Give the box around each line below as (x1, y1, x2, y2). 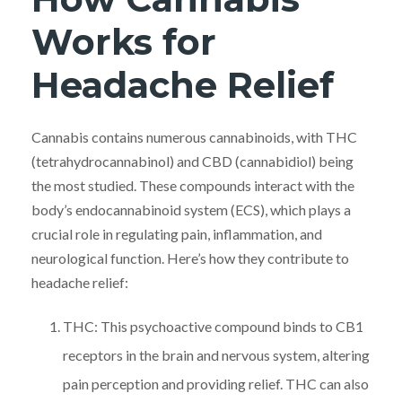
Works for (31, 19, 216, 64)
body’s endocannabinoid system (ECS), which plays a (31, 200, 351, 218)
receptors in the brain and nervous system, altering (63, 345, 370, 363)
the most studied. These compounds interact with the (31, 176, 354, 194)
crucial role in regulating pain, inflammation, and (31, 224, 322, 242)
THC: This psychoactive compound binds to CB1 (63, 317, 363, 335)
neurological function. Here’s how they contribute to (31, 249, 349, 267)
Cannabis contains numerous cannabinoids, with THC (31, 127, 357, 145)
